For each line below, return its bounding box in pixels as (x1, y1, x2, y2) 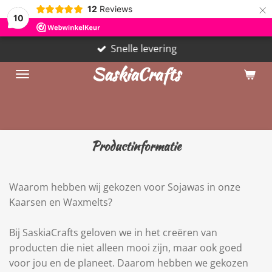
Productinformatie (91, 138, 181, 155)
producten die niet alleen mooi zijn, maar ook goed (9, 241, 242, 254)
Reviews (99, 4, 132, 14)
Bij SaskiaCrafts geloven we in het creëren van (9, 226, 217, 239)
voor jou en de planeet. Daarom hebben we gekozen (9, 256, 248, 270)
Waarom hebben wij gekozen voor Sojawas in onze (9, 180, 240, 194)
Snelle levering (110, 42, 177, 56)
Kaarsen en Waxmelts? (9, 195, 115, 209)
